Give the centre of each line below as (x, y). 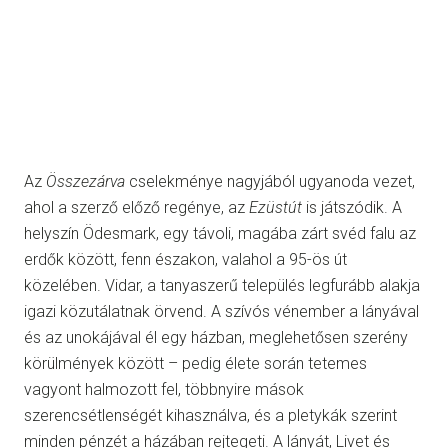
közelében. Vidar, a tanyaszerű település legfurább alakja (222, 285)
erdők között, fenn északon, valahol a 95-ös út (185, 259)
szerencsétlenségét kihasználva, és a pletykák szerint (210, 415)
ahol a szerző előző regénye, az (136, 207)
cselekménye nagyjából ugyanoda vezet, (270, 181)
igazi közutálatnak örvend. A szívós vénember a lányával (221, 311)
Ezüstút (275, 207)
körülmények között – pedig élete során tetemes (195, 363)
